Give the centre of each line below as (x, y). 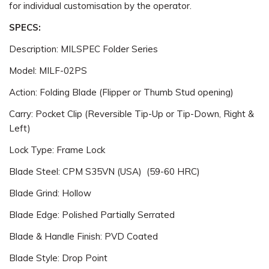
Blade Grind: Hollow (50, 193)
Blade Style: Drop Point (58, 258)
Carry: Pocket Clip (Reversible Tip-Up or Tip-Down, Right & (131, 114)
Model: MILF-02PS (49, 71)
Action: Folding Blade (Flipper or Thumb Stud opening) (121, 92)
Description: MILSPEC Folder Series (83, 49)
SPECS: (25, 27)
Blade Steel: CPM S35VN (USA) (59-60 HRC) (104, 171)
